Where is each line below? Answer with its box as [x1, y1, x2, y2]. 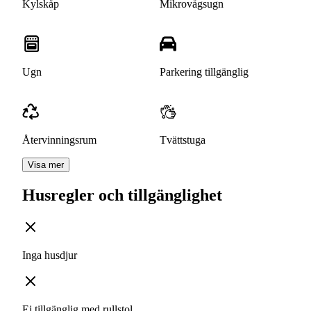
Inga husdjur [22, 249, 77, 262]
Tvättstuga [160, 134, 205, 146]
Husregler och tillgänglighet [22, 186, 222, 205]
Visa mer [28, 160, 64, 171]
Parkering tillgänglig [160, 66, 249, 78]
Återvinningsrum [22, 134, 96, 146]
